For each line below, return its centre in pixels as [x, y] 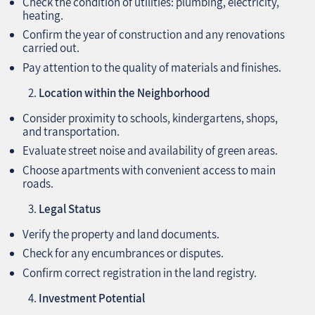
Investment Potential [92, 298]
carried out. [51, 48]
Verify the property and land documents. [121, 234]
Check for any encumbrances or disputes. [123, 253]
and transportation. [71, 131]
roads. [38, 183]
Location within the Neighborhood [124, 92]
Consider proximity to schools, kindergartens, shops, [150, 118]
